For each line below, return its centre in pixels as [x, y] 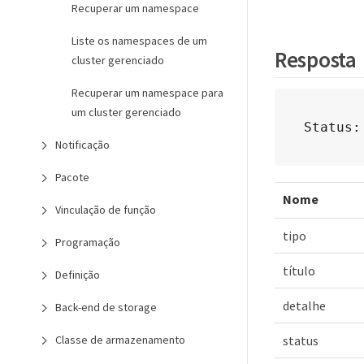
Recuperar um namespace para [147, 93]
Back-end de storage [106, 307]
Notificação [82, 145]
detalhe [304, 305]
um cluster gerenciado [126, 112]
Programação [88, 242]
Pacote [72, 177]
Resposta [316, 59]
